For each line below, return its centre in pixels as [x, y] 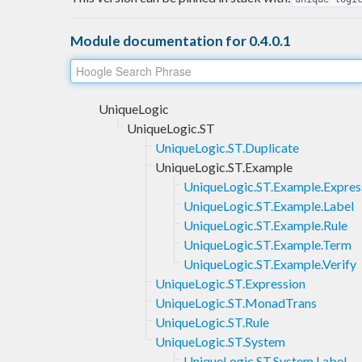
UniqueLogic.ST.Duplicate [227, 147]
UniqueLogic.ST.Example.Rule [265, 225]
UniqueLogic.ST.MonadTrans [236, 302]
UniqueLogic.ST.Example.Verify [270, 263]
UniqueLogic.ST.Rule [212, 322]
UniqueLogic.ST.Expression [230, 283]
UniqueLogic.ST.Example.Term [267, 244]
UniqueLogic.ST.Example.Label [269, 205]
